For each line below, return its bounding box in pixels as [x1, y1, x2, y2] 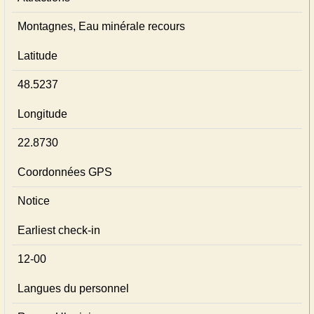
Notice [18, 195, 50, 207]
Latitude [18, 50, 57, 62]
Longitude [18, 108, 67, 120]
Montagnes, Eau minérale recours [18, 20, 185, 32]
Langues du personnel [18, 282, 129, 294]
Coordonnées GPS [18, 166, 112, 178]
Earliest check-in [18, 224, 100, 236]
